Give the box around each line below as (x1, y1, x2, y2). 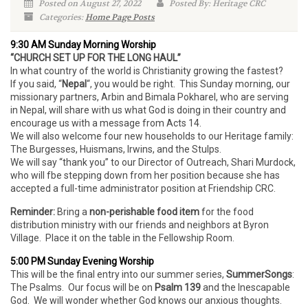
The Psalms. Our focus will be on (10, 282, 155, 293)
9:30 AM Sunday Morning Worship (10, 39, 156, 50)
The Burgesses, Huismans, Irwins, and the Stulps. (10, 144, 221, 155)
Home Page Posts (85, 12, 155, 23)
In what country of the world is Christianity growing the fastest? (10, 65, 283, 76)
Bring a (55, 206, 89, 217)
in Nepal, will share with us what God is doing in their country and (10, 104, 286, 115)
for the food (199, 206, 254, 217)
